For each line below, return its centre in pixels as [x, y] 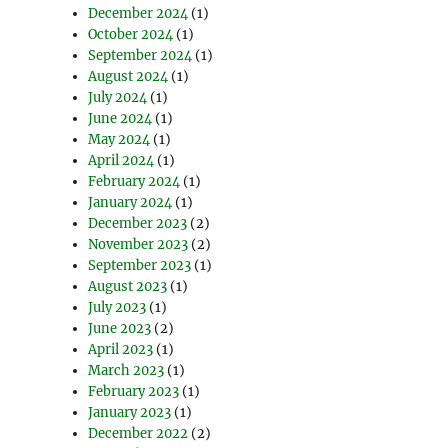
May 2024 [119, 140]
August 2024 [128, 77]
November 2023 [138, 245]
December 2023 [138, 224]
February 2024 [134, 182]
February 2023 [134, 392]
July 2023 [117, 308]
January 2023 [130, 413]
